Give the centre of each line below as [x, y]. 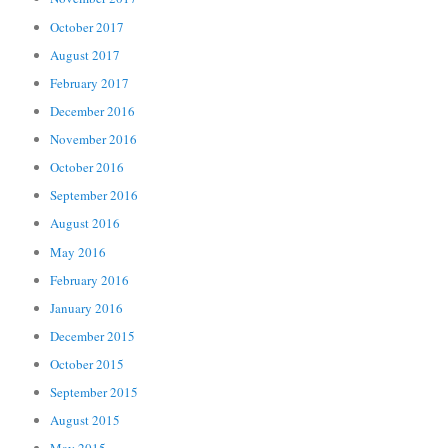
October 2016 [87, 167]
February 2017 [90, 82]
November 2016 [94, 139]
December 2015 [93, 335]
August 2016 [85, 223]
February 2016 [90, 279]
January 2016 [87, 307]
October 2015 [87, 364]
